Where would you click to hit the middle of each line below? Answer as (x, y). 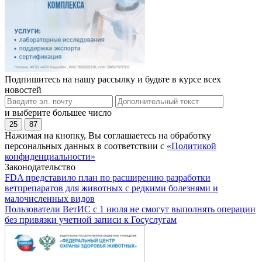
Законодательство (40, 167)
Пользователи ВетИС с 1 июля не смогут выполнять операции (130, 209)
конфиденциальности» (50, 156)
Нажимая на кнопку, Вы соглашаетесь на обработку (108, 135)
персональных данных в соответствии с (86, 146)
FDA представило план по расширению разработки (108, 177)
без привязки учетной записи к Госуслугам (91, 219)
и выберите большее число (58, 112)
